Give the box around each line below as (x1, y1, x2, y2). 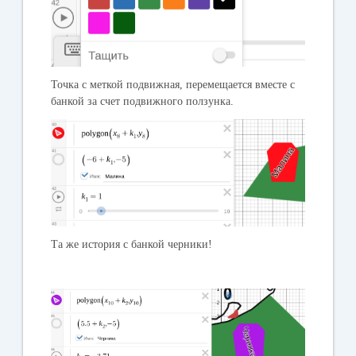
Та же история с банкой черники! (51, 238, 213, 251)
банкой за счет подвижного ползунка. (51, 95, 234, 107)
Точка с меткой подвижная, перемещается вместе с (51, 78, 296, 91)
